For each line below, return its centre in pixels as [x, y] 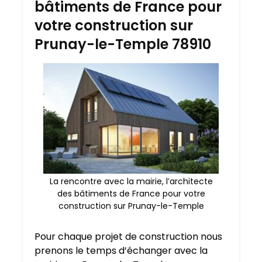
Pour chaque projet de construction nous [128, 237]
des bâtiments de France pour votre [131, 194]
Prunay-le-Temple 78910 [123, 44]
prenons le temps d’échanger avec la [121, 251]
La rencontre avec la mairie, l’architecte [131, 182]
